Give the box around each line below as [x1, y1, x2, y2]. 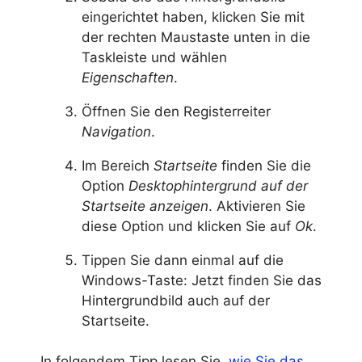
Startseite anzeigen [82, 197, 208, 214]
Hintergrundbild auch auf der [82, 292, 270, 309]
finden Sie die [221, 157, 311, 174]
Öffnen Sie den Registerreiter [82, 103, 271, 120]
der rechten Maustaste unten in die [82, 28, 310, 45]
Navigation [82, 123, 151, 140]
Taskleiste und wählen [82, 48, 227, 65]
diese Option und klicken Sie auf [82, 217, 295, 234]
